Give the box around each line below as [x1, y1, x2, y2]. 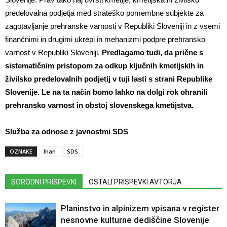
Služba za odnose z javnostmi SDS [5, 127, 128, 136]
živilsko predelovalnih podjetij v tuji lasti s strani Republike [5, 74, 212, 83]
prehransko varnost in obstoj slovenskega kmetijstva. [5, 100, 194, 109]
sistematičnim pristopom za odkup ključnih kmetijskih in [5, 61, 204, 70]
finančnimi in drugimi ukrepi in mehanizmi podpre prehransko [5, 34, 205, 44]
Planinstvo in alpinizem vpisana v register [61, 203, 219, 213]
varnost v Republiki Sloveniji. [5, 48, 102, 57]
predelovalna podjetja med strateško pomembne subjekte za [5, 8, 204, 17]
